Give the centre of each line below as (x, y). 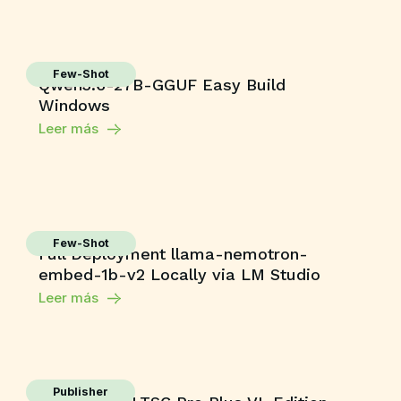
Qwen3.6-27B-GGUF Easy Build (162, 85)
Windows (75, 105)
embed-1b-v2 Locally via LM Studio (180, 274)
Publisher (81, 392)
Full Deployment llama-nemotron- (174, 254)
